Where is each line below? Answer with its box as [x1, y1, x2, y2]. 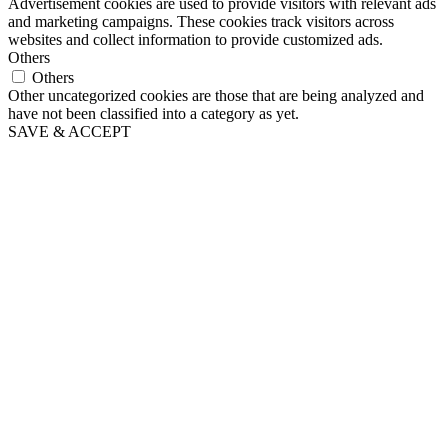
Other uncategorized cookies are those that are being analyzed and [8, 87, 424, 105]
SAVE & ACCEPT [8, 123, 131, 141]
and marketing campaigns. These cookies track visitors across [8, 13, 394, 31]
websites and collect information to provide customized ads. [8, 31, 383, 49]
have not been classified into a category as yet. [8, 105, 299, 123]
